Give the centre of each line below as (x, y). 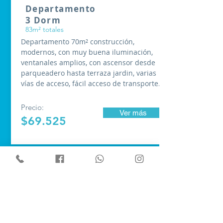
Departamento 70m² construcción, (78, 42)
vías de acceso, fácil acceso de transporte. (91, 83)
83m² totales (45, 29)
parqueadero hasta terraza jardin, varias (89, 73)
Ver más (133, 113)
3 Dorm (43, 20)
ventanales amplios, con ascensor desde (88, 62)
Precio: (32, 107)
